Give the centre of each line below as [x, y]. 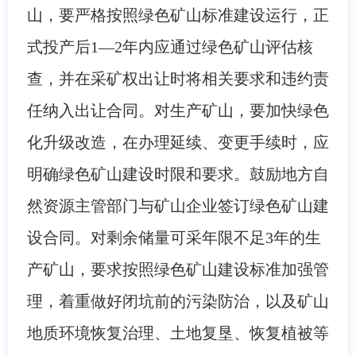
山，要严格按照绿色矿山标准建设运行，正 [178, 15]
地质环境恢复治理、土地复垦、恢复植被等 [178, 333]
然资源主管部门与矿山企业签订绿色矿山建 [178, 205]
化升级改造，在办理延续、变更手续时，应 [178, 142]
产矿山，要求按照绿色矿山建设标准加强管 [178, 269]
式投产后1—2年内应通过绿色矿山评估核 [170, 46]
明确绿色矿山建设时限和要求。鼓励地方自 [178, 174]
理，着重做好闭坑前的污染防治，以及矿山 [178, 301]
